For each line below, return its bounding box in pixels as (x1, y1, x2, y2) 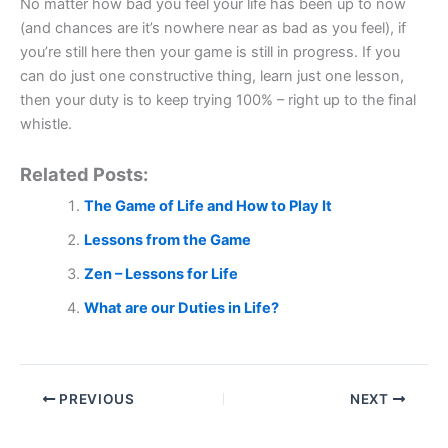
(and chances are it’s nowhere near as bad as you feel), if (20, 19, 406, 38)
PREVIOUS (55, 390, 135, 407)
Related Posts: (20, 163, 148, 186)
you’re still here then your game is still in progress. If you (20, 43, 400, 62)
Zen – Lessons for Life (83, 265, 238, 284)
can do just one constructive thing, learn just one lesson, (20, 67, 404, 86)
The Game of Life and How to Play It (83, 197, 332, 216)
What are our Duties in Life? (83, 299, 279, 318)
